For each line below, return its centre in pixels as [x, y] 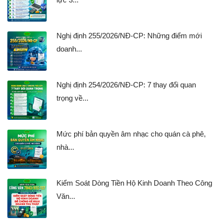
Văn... [66, 196]
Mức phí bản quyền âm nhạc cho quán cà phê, [131, 134]
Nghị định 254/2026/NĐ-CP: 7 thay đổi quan [126, 85]
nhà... [65, 147]
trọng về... [72, 98]
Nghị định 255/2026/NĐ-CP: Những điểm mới [129, 36]
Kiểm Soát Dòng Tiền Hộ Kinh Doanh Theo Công [134, 183]
